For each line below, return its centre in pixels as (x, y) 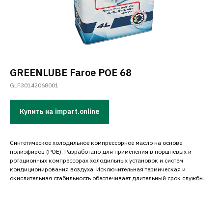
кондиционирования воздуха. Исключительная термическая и (98, 169)
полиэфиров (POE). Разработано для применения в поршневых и (101, 152)
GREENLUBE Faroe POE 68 (71, 72)
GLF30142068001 (34, 85)
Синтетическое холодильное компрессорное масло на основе (96, 143)
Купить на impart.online (59, 112)
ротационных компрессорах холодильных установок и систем (96, 161)
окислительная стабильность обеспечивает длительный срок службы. (108, 178)
